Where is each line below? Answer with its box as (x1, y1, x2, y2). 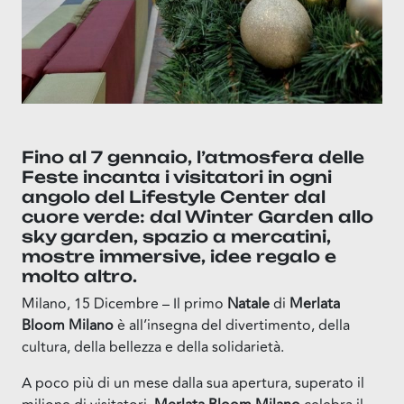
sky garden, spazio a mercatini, (22, 225, 331, 246)
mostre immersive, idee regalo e (22, 245, 336, 266)
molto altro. (22, 265, 137, 286)
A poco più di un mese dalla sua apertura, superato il (22, 372, 364, 394)
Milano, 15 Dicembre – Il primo (22, 292, 227, 315)
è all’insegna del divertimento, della (114, 314, 350, 336)
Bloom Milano (22, 314, 114, 336)
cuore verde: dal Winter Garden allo (22, 206, 373, 226)
